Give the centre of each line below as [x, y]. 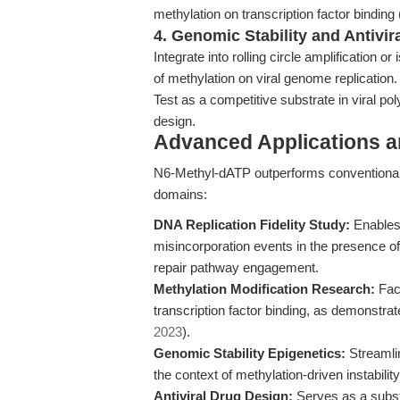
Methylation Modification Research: [264, 289]
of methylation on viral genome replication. [275, 78]
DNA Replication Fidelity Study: [252, 225]
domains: [180, 194]
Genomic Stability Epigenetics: [250, 353]
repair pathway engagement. [236, 267]
